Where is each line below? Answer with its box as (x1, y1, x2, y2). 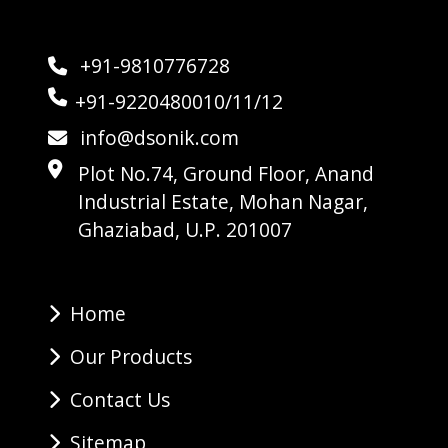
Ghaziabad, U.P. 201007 (78, 215, 292, 243)
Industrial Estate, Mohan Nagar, (78, 187, 368, 215)
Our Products (70, 342, 192, 370)
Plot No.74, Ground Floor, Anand (78, 159, 374, 187)
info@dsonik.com (75, 123, 239, 151)
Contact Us (70, 385, 170, 413)
